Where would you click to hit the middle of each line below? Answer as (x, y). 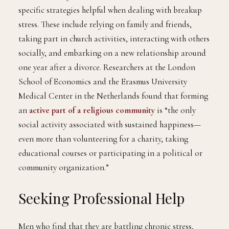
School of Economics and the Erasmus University (103, 81)
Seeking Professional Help (101, 198)
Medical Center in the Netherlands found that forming (113, 96)
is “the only (175, 110)
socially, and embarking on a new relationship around (112, 53)
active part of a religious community (92, 110)
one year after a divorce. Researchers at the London (107, 67)
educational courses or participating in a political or (110, 153)
